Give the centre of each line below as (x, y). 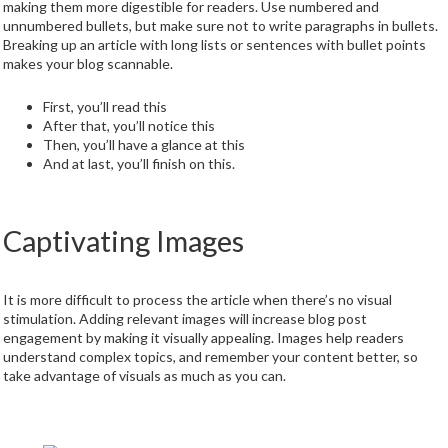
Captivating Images (123, 241)
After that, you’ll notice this (130, 126)
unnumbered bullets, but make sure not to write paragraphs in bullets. (220, 26)
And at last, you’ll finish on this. (140, 164)
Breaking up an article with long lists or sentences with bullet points (214, 45)
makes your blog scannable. (87, 64)
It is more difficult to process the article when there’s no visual (197, 300)
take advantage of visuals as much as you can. (144, 376)
